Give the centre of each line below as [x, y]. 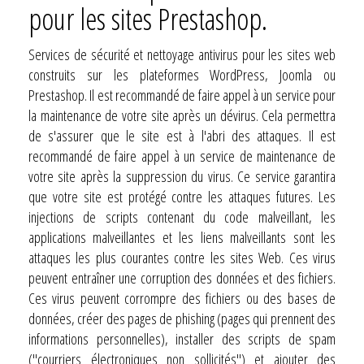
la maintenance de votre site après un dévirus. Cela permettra [182, 115]
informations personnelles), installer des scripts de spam [182, 338]
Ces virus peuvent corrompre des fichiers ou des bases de [182, 298]
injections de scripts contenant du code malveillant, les [182, 217]
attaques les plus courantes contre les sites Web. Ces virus [182, 257]
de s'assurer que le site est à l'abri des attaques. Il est [182, 135]
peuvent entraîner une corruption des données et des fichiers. [182, 277]
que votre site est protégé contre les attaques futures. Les [182, 196]
